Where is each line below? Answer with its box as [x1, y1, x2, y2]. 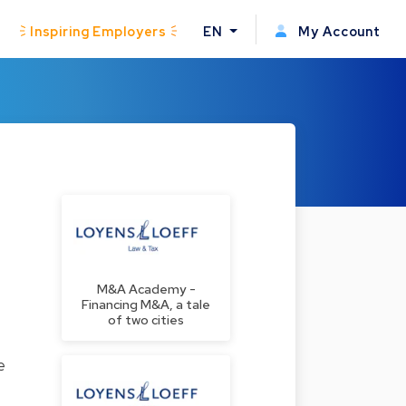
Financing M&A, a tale [82, 295, 210, 314]
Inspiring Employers [29, 22, 168, 40]
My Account [295, 22, 381, 40]
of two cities [108, 311, 184, 329]
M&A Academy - [96, 280, 196, 298]
